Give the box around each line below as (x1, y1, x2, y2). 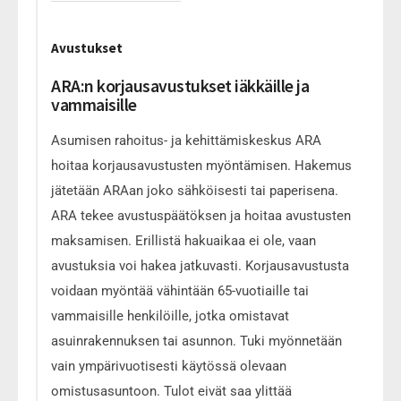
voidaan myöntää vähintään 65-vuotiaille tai (51, 282, 309, 299)
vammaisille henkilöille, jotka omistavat (51, 307, 289, 324)
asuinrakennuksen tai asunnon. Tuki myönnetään (51, 332, 342, 349)
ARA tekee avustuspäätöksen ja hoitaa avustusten (51, 207, 351, 224)
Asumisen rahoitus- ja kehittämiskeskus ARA (51, 132, 321, 149)
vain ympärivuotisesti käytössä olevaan (51, 357, 286, 374)
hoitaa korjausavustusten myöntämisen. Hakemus (51, 157, 352, 174)
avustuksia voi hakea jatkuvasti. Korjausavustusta (51, 257, 349, 274)
